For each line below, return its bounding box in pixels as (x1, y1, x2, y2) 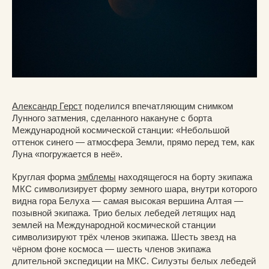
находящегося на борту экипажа (116, 172, 252, 183)
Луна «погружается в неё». (12, 149, 122, 160)
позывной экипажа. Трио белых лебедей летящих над (12, 208, 235, 219)
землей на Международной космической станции (12, 220, 216, 231)
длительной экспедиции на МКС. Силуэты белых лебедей (12, 256, 256, 267)
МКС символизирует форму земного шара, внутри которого (12, 184, 257, 195)
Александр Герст (12, 101, 82, 112)
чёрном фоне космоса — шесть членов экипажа (12, 244, 211, 255)
